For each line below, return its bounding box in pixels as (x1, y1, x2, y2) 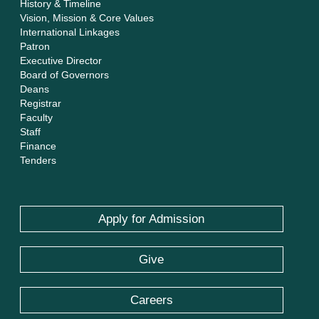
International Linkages (20, 26, 120, 38)
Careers (130, 293, 173, 307)
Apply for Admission (98, 211, 205, 226)
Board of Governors (20, 68, 110, 80)
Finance (20, 140, 57, 152)
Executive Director (20, 54, 103, 66)
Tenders (20, 154, 57, 166)
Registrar (20, 97, 62, 109)
